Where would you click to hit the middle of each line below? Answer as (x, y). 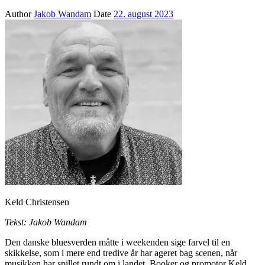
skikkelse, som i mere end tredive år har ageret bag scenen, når (121, 253)
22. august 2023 (143, 14)
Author (19, 14)
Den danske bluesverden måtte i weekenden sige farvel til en (117, 242)
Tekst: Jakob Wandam (46, 222)
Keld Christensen (37, 202)
